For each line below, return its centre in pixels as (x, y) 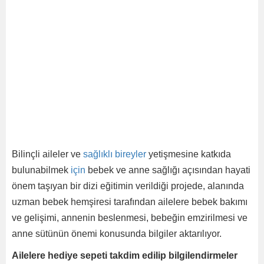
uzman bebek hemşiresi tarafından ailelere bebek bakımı (130, 202)
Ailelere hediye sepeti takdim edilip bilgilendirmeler (125, 255)
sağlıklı (98, 154)
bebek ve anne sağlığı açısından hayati (168, 170)
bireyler (131, 154)
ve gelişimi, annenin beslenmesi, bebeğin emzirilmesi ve (130, 217)
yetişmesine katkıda (189, 154)
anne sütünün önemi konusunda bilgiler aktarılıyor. (117, 233)
